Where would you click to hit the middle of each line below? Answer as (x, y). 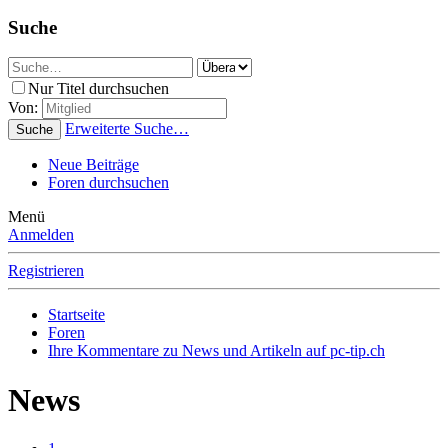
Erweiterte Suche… (127, 129)
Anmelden (41, 235)
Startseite (76, 315)
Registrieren (46, 271)
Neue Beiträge (93, 165)
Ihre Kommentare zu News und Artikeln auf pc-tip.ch (216, 351)
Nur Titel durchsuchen (98, 89)
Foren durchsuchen (108, 183)
